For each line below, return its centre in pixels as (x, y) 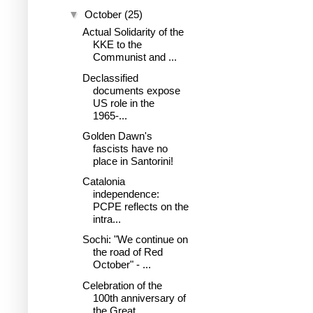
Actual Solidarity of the (133, 32)
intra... (107, 219)
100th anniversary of (139, 298)
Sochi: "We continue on (135, 240)
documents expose (136, 90)
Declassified (110, 78)
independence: (126, 194)
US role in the (123, 103)
